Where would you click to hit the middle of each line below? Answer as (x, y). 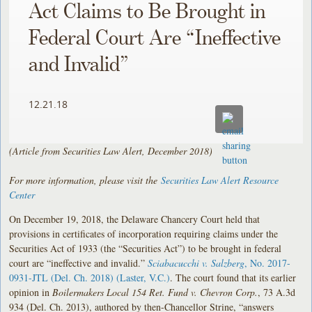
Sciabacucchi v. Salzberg (196, 263)
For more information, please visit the (85, 180)
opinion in (31, 292)
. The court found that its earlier (233, 277)
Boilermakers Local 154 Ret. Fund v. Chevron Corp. (155, 292)
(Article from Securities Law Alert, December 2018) (113, 150)
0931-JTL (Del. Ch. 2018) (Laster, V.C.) (90, 277)
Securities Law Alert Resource (220, 180)
